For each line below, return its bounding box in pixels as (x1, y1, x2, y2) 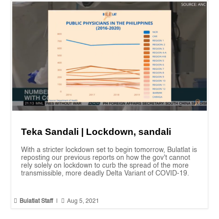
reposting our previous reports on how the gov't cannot (21, 154, 191, 161)
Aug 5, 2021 (67, 198, 100, 204)
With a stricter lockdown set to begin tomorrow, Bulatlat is (21, 146, 197, 153)
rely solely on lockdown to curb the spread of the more (21, 162, 189, 169)
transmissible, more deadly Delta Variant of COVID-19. (21, 170, 190, 177)
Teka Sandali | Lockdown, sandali (21, 126, 172, 137)
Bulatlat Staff (20, 198, 53, 204)
